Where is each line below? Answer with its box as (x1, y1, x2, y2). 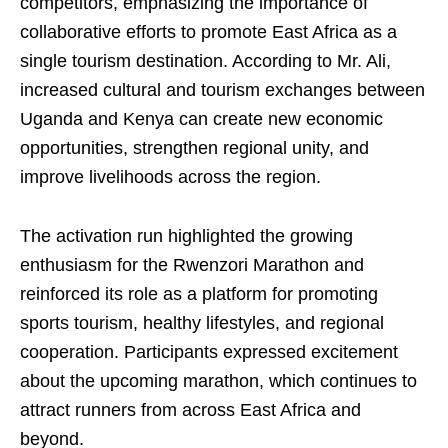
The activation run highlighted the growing (20, 226, 353, 247)
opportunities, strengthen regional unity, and (20, 138, 369, 159)
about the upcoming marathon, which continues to (20, 371, 417, 392)
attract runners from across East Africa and (20, 400, 361, 421)
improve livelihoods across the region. (20, 167, 321, 188)
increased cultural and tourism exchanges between (20, 80, 425, 101)
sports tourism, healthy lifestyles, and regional (20, 313, 384, 334)
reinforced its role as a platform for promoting (20, 284, 378, 305)
